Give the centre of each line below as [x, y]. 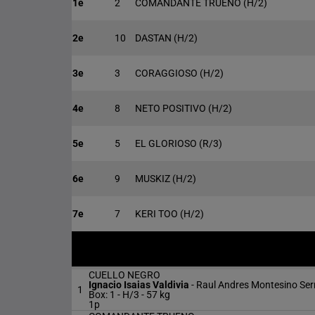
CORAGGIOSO [167, 73]
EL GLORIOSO [167, 143]
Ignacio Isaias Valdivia [140, 285]
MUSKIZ [154, 179]
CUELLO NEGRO [124, 275]
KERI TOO [157, 214]
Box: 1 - [104, 295]
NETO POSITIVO [172, 108]
